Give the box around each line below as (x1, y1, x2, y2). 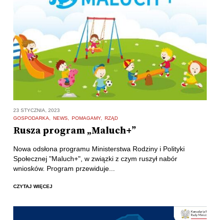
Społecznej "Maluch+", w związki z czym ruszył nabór (13, 155, 177, 163)
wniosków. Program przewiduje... (13, 165, 115, 173)
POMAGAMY (71, 115, 101, 121)
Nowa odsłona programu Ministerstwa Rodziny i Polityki (13, 145, 185, 153)
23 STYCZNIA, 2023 (13, 108, 60, 113)
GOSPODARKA (13, 115, 49, 121)
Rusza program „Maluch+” (13, 125, 136, 137)
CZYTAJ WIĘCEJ (13, 183, 53, 189)
